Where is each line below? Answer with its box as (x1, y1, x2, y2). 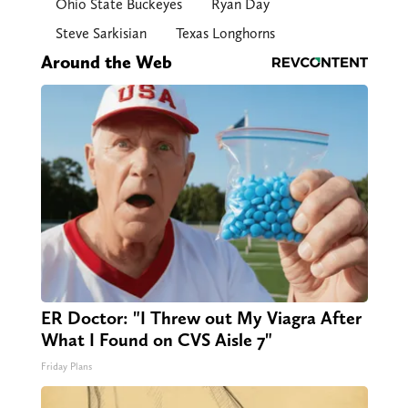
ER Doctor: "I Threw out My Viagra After (40, 307, 362, 330)
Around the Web (40, 51, 172, 74)
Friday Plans (40, 361, 92, 373)
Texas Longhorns (175, 25, 275, 43)
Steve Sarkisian (55, 25, 147, 43)
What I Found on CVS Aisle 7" (40, 329, 272, 352)
